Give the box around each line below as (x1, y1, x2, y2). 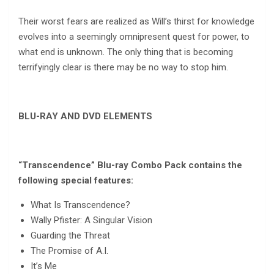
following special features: (18, 174, 133, 186)
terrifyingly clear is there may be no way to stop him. (18, 61, 228, 73)
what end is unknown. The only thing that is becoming (18, 46, 233, 57)
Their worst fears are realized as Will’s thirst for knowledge (18, 15, 254, 27)
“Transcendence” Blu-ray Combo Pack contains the (18, 159, 242, 171)
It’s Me (31, 260, 57, 272)
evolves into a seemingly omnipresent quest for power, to (18, 31, 250, 42)
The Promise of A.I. (31, 245, 108, 256)
